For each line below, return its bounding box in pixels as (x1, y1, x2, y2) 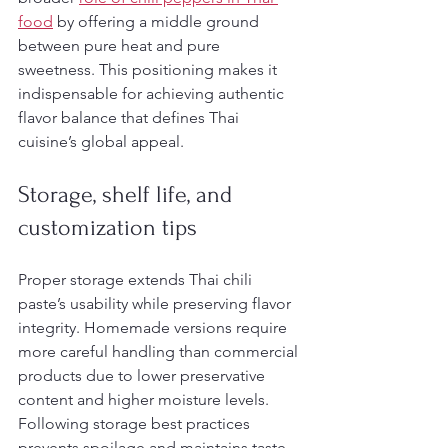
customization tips (18, 214, 197, 241)
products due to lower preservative (18, 366, 269, 385)
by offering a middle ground (53, 12, 263, 31)
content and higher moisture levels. (18, 390, 273, 409)
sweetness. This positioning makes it (18, 60, 281, 79)
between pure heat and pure (18, 36, 224, 55)
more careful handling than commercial (18, 342, 302, 361)
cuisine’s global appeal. (18, 132, 184, 151)
